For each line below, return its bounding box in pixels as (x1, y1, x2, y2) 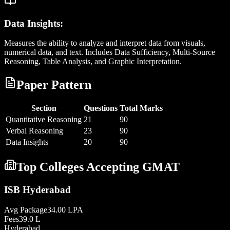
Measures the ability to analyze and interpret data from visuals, (4, 39, 205, 48)
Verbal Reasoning (6, 126, 63, 136)
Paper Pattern (16, 78, 91, 92)
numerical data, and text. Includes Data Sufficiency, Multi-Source (4, 48, 215, 57)
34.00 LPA (47, 205, 83, 214)
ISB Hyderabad (4, 184, 71, 195)
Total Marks (120, 104, 163, 113)
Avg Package (4, 205, 47, 214)
